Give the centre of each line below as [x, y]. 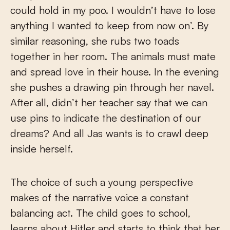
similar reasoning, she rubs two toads [95, 41]
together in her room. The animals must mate [113, 56]
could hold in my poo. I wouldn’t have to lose [113, 10]
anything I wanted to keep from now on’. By [109, 26]
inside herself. [42, 149]
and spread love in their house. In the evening [115, 72]
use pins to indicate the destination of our [106, 118]
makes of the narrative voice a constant [100, 198]
